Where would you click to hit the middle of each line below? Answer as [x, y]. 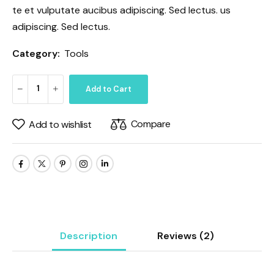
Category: [36, 53]
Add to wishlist [60, 125]
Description [89, 235]
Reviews [178, 235]
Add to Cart [109, 89]
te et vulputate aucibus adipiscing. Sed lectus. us [121, 10]
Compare [150, 124]
